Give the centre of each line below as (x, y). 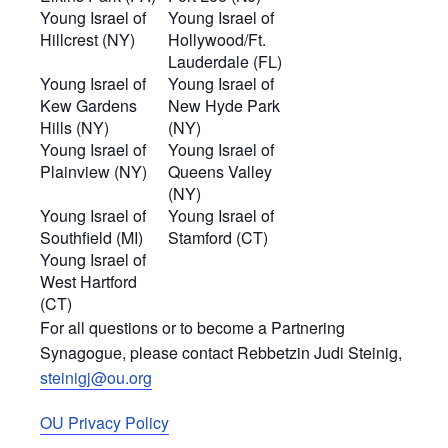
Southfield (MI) (91, 238)
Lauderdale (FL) (225, 62)
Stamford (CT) (218, 238)
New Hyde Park (224, 106)
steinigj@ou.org (96, 378)
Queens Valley (220, 172)
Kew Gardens (88, 106)
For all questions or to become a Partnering (192, 328)
